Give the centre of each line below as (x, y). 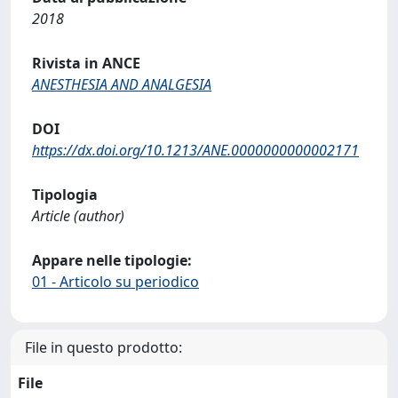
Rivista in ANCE (86, 63)
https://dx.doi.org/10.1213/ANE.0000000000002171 (195, 150)
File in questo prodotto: (103, 347)
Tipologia (65, 195)
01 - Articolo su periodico (115, 282)
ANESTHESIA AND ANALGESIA (122, 84)
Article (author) (78, 216)
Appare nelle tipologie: (112, 260)
